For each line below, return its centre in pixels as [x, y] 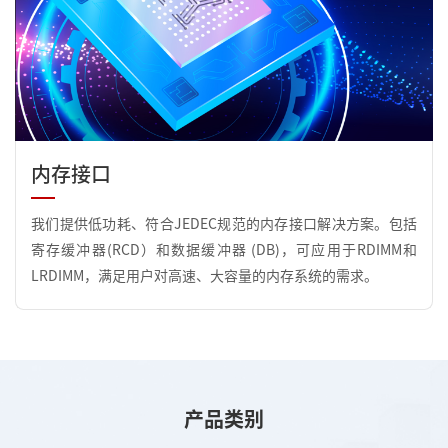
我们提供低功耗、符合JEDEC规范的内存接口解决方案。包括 [224, 224]
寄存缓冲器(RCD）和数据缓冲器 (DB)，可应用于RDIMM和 [224, 250]
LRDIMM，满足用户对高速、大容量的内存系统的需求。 [204, 276]
